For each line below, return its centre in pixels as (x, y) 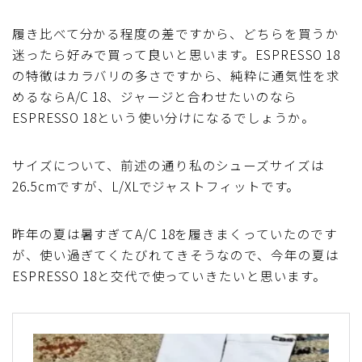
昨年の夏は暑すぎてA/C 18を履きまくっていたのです (175, 234)
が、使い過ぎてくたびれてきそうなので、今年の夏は (176, 255)
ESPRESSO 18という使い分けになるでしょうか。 (164, 118)
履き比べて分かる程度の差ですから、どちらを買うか (176, 34)
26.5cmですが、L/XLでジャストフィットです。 (156, 186)
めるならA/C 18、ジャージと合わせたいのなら (155, 97)
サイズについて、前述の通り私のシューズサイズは (168, 165)
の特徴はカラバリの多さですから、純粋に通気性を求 (176, 76)
